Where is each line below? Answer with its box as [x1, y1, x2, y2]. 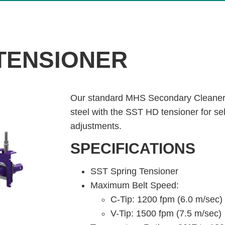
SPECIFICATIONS [70, 140, 199, 157]
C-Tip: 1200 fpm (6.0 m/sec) [110, 194, 222, 204]
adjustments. [70, 121, 122, 131]
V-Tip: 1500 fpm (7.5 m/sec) [110, 208, 224, 218]
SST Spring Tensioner [90, 166, 178, 176]
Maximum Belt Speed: [90, 180, 181, 190]
